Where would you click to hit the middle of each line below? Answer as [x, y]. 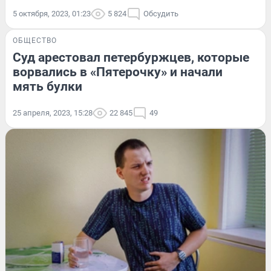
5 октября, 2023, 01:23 [52, 13]
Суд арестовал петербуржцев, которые [131, 57]
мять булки [47, 86]
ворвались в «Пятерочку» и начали [118, 72]
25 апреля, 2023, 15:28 [53, 113]
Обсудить [161, 13]
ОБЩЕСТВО [35, 40]
